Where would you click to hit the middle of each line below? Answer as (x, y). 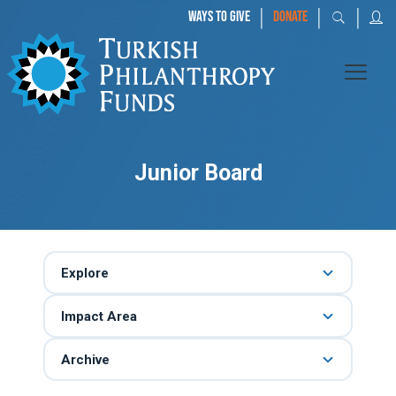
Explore (84, 273)
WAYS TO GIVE (219, 17)
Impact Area (99, 316)
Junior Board (198, 173)
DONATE (290, 17)
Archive (85, 359)
